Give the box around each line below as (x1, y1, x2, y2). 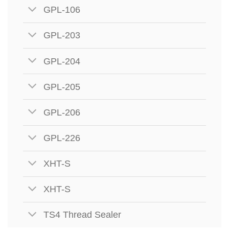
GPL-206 (43, 107, 81, 118)
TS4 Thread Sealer (43, 210, 122, 220)
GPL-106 (43, 5, 81, 15)
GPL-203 (43, 30, 81, 41)
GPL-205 (43, 81, 81, 92)
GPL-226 (43, 133, 81, 144)
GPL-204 (43, 56, 81, 66)
